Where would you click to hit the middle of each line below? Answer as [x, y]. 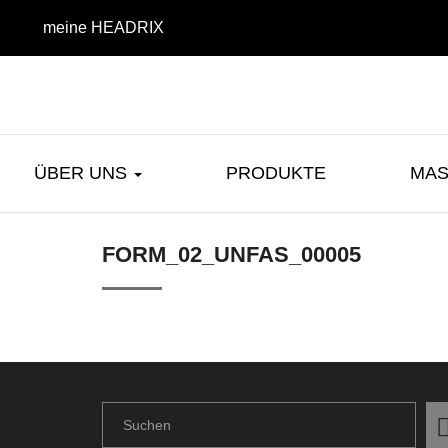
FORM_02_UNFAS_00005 [231, 255]
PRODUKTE [276, 173]
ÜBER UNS [83, 173]
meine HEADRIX [103, 27]
